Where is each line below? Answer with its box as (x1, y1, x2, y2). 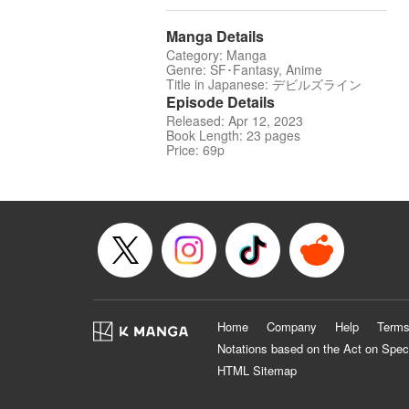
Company (267, 318, 317, 336)
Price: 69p (166, 141, 225, 160)
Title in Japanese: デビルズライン (166, 75, 362, 94)
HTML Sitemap (217, 362, 297, 380)
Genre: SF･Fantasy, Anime (166, 60, 322, 79)
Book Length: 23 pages (166, 126, 300, 145)
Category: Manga (166, 46, 267, 65)
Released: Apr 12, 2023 (166, 111, 303, 131)
